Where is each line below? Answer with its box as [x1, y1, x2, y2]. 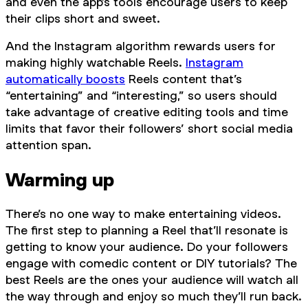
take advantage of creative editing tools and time [5, 104, 288, 120]
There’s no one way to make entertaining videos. [5, 206, 281, 221]
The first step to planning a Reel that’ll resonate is [5, 222, 288, 237]
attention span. [5, 137, 91, 153]
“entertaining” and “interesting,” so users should [5, 88, 277, 103]
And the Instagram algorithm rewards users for [5, 38, 276, 54]
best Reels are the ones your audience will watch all [5, 272, 298, 287]
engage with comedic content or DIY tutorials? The [5, 255, 297, 270]
